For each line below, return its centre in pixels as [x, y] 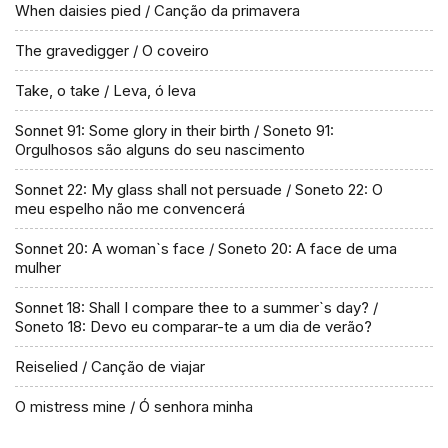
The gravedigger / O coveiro [112, 50]
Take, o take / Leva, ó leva [105, 90]
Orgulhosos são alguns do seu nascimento [160, 149]
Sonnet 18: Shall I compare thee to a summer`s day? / [196, 307]
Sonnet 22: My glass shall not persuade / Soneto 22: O [199, 189]
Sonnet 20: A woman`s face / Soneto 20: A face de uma [206, 248]
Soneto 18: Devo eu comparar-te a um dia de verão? [193, 326]
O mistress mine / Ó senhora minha [134, 406]
